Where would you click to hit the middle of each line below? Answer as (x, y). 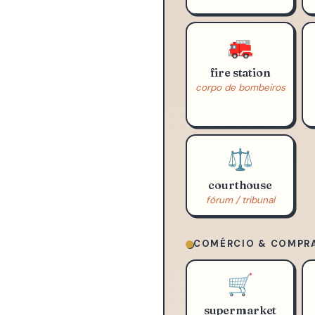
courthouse (240, 218)
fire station (240, 106)
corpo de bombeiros (240, 121)
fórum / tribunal (240, 233)
